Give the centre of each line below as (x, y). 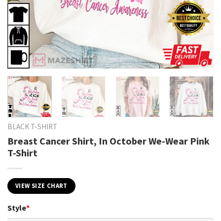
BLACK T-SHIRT (32, 127)
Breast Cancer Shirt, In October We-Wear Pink (109, 141)
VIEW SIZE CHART (41, 186)
